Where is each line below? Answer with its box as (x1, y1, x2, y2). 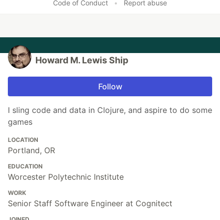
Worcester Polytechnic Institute (8, 171, 124, 182)
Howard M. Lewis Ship (35, 55, 128, 65)
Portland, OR (8, 145, 55, 155)
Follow (98, 81, 122, 91)
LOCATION (8, 136, 38, 143)
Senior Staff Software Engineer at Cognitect (8, 198, 172, 208)
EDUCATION (8, 162, 43, 170)
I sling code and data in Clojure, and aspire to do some (8, 105, 212, 115)
